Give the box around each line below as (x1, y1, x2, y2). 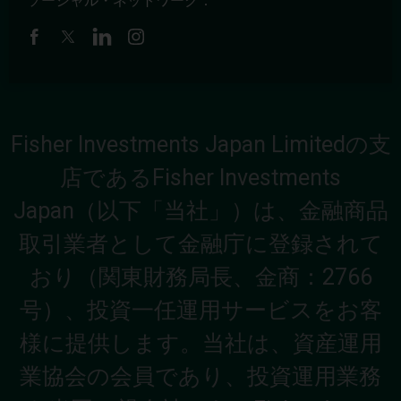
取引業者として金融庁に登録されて (18, 230, 383, 257)
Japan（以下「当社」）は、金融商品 (13, 197, 388, 224)
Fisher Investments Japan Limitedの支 (10, 131, 391, 158)
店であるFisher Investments (60, 164, 341, 191)
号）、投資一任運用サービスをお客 (19, 296, 382, 323)
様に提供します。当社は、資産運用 (19, 329, 382, 356)
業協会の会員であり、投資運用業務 (20, 363, 381, 389)
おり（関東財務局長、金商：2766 (29, 263, 372, 290)
